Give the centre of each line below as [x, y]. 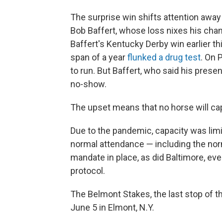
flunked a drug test [164, 57]
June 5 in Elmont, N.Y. [112, 207]
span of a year [99, 57]
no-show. [88, 84]
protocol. [88, 170]
